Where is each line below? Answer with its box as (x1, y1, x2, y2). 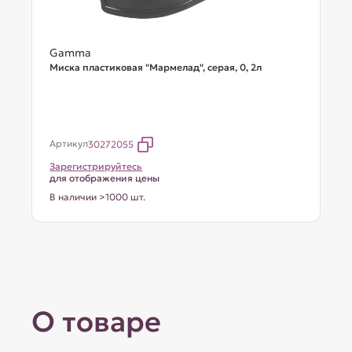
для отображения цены (49, 172, 160, 184)
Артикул (49, 137, 89, 149)
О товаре (31, 304, 162, 339)
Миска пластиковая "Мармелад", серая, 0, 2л (49, 61, 262, 73)
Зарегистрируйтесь (49, 160, 143, 172)
